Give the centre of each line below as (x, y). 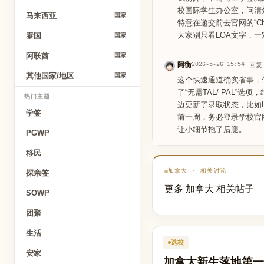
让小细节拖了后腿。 (212, 129)
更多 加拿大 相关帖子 (209, 188)
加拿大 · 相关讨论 (197, 171)
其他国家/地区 (50, 76)
